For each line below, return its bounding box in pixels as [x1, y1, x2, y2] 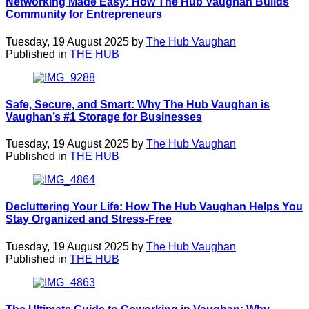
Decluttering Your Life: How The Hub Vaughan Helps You [6, 201, 303, 213]
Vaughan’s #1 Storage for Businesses [6, 110, 202, 123]
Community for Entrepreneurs [6, 8, 162, 21]
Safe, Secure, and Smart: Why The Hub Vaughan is [6, 98, 270, 110]
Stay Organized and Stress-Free [6, 213, 172, 226]
